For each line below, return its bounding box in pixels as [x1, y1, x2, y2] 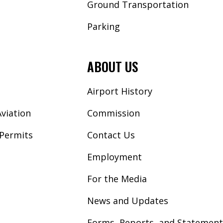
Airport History [87, 85, 152, 97]
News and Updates [87, 194, 168, 207]
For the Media [87, 172, 147, 185]
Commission [87, 107, 140, 119]
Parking [87, 20, 120, 32]
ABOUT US [87, 57, 138, 76]
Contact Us [87, 128, 135, 141]
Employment [87, 150, 142, 163]
